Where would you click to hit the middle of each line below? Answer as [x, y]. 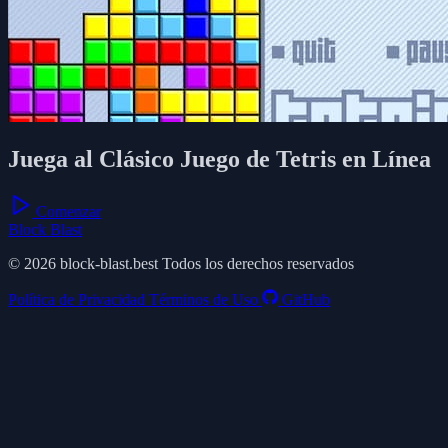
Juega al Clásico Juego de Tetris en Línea [219, 158]
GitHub [306, 299]
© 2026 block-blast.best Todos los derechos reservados [181, 263]
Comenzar [66, 211]
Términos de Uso [205, 299]
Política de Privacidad [78, 299]
